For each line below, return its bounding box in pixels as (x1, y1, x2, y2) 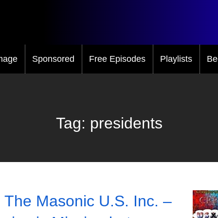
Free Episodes (89, 54, 145, 64)
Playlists (160, 54, 192, 64)
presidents (90, 114, 163, 132)
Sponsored (32, 54, 74, 64)
